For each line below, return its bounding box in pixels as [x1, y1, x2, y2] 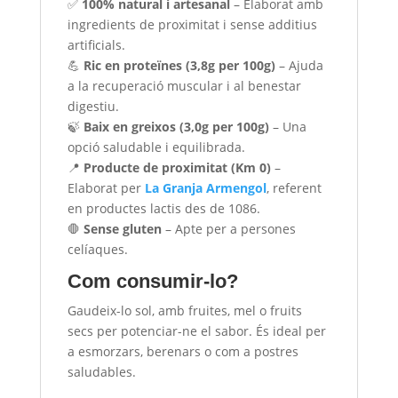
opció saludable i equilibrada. [67, 138, 245, 155]
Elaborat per [67, 179, 145, 196]
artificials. [67, 36, 125, 53]
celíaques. [67, 240, 128, 258]
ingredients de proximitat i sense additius [67, 15, 317, 33]
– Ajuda [275, 56, 323, 74]
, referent [266, 179, 322, 196]
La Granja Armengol [144, 179, 267, 196]
